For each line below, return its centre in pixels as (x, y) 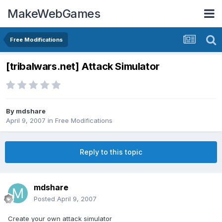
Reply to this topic (111, 152)
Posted (45, 199)
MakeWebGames (54, 13)
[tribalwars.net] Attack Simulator (83, 67)
